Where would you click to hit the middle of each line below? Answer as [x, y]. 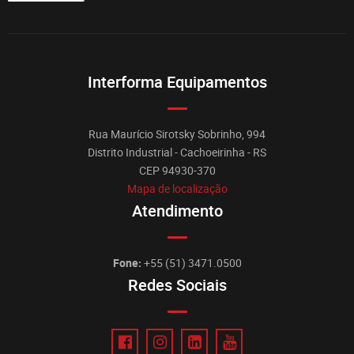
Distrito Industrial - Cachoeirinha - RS [177, 153]
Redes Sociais [177, 286]
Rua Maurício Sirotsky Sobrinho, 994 [177, 135]
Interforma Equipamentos [177, 83]
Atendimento [177, 212]
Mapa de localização [177, 189]
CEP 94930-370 [177, 171]
